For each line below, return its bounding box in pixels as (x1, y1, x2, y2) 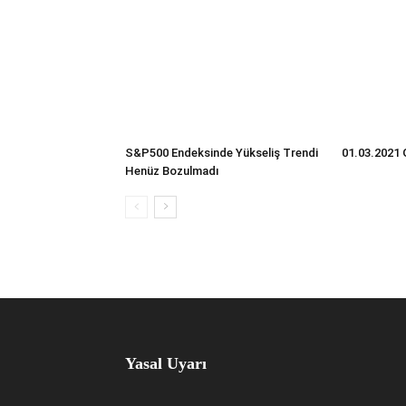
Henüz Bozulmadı (125, 163, 219, 178)
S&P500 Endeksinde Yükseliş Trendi (125, 145, 318, 159)
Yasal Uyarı (125, 353, 207, 372)
